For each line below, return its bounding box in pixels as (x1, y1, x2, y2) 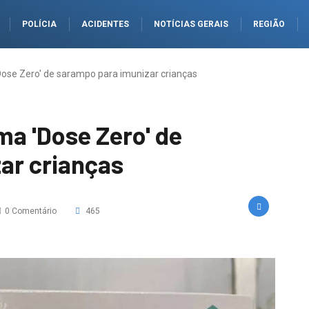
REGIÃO (253, 19, 285, 29)
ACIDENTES (81, 19, 129, 29)
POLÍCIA (22, 19, 57, 29)
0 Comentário (5, 206, 57, 216)
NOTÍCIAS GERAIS (154, 19, 228, 29)
